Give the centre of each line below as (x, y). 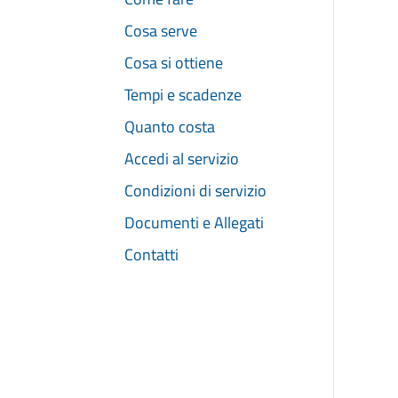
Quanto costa (170, 127)
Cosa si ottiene (174, 63)
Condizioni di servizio (195, 191)
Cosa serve (161, 31)
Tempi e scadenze (183, 95)
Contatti (151, 255)
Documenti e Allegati (194, 223)
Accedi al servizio (182, 159)
